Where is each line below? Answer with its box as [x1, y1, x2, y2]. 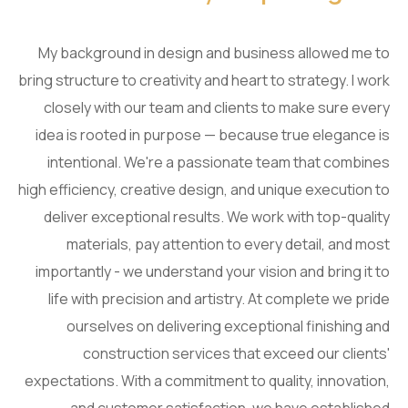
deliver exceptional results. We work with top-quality [44, 207, 390, 227]
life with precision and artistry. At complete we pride [48, 289, 390, 309]
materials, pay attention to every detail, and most [66, 234, 390, 254]
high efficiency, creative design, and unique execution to [18, 179, 390, 199]
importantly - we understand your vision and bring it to [36, 261, 390, 281]
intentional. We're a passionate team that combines [47, 152, 390, 172]
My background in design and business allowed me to [38, 43, 390, 63]
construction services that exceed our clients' [83, 343, 390, 363]
